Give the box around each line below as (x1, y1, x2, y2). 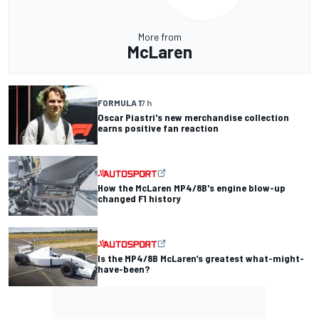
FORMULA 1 (98, 97, 141, 108)
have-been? (98, 263, 150, 276)
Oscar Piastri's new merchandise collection (98, 110, 289, 123)
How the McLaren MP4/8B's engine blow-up (98, 182, 286, 194)
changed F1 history (98, 192, 181, 205)
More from (137, 31, 182, 43)
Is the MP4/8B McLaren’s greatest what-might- (98, 252, 304, 265)
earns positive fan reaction (98, 121, 219, 134)
